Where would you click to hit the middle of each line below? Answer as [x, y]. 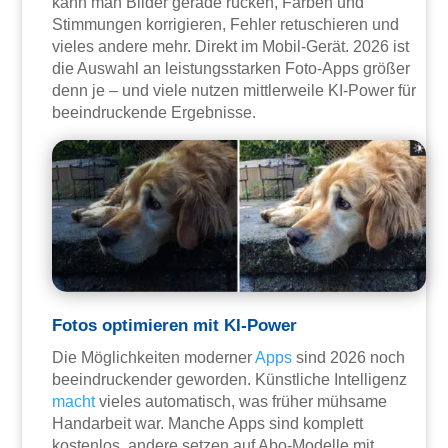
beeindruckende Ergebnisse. [154, 113]
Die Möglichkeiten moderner [154, 357]
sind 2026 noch [349, 357]
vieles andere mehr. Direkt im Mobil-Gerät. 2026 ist [231, 47]
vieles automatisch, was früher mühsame [241, 401]
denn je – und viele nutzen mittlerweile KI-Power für [234, 91]
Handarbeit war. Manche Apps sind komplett [208, 423]
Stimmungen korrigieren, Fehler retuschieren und [226, 25]
